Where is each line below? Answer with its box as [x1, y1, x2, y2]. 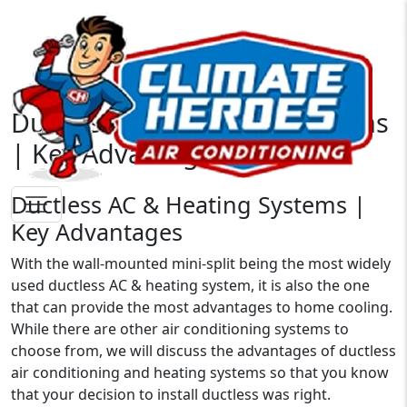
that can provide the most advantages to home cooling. [11, 297, 392, 317]
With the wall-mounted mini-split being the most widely [11, 253, 391, 273]
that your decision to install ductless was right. [11, 384, 331, 404]
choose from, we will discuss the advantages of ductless [11, 341, 396, 361]
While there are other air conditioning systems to [11, 319, 349, 339]
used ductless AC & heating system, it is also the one [11, 275, 370, 295]
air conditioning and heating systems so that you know [11, 362, 389, 382]
